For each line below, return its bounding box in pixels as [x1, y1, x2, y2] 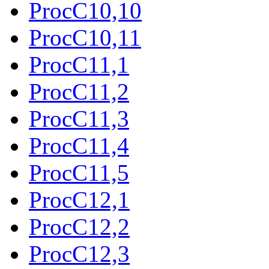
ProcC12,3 [29, 240, 130, 267]
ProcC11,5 [29, 159, 129, 186]
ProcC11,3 [29, 105, 129, 131]
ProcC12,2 [29, 213, 130, 240]
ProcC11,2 [29, 78, 129, 104]
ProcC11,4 [29, 132, 129, 159]
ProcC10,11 [29, 24, 141, 50]
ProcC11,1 [29, 51, 129, 77]
